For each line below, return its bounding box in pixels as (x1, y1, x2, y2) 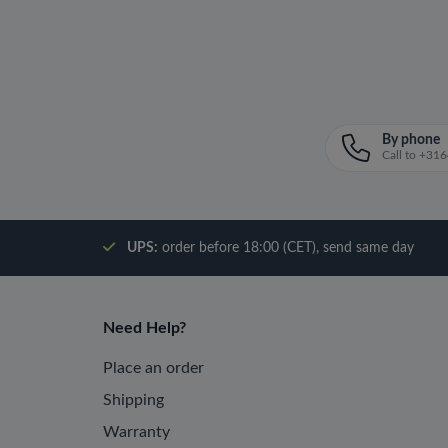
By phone (381, 133, 440, 147)
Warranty (103, 424, 170, 440)
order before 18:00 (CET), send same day (158, 241, 414, 255)
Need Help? (103, 320, 186, 336)
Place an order (103, 360, 204, 376)
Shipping (103, 392, 164, 408)
